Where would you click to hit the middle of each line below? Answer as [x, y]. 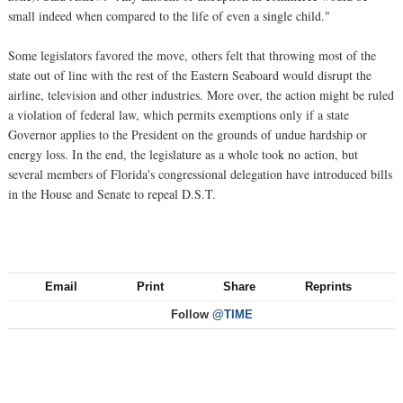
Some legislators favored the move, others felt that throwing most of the [192, 55]
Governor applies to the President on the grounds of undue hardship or [188, 134]
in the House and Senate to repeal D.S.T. [112, 193]
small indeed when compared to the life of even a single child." [169, 15]
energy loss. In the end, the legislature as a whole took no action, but [183, 154]
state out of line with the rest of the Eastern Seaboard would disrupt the [190, 75]
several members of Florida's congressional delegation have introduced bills [200, 174]
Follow [190, 314]
